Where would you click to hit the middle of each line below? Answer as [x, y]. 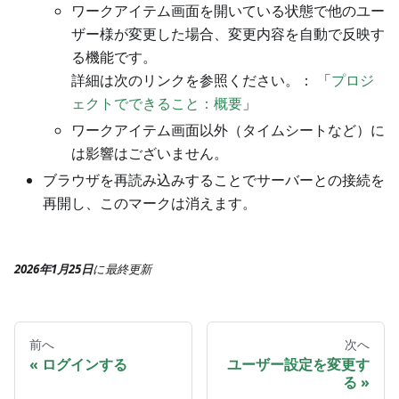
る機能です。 [114, 57]
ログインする [85, 365]
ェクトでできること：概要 [157, 103]
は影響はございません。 [150, 153]
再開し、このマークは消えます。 [150, 203]
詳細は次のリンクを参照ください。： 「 [201, 80]
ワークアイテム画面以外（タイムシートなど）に [228, 130]
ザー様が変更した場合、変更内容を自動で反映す [228, 33]
